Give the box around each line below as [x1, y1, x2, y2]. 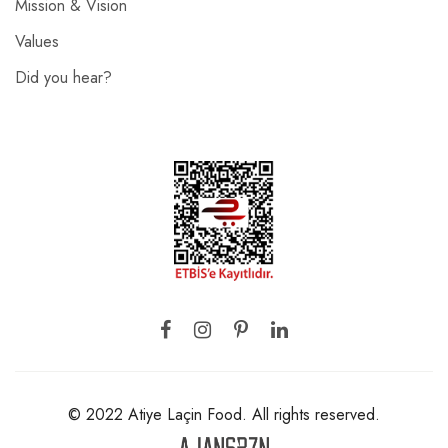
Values [15, 29, 59, 53]
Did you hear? [15, 65, 112, 89]
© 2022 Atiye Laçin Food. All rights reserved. [68, 402, 380, 426]
